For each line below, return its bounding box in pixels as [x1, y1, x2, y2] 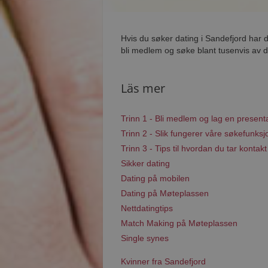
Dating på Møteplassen [121, 188, 209, 198]
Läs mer [121, 80, 165, 96]
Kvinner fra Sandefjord [121, 257, 206, 266]
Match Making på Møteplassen [121, 218, 237, 228]
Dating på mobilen [121, 173, 190, 183]
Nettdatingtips [121, 203, 173, 213]
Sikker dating [121, 159, 170, 168]
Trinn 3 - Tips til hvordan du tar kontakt [121, 144, 267, 153]
